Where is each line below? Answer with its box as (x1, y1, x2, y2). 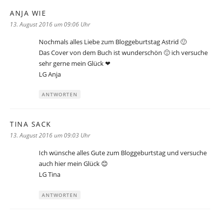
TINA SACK (10, 119, 52, 129)
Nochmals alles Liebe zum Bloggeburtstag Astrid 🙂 (39, 37, 187, 46)
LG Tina (39, 169, 60, 179)
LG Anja (39, 69, 61, 79)
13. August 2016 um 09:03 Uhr (10, 131, 90, 139)
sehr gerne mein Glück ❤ (39, 58, 110, 68)
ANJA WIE (10, 8, 46, 18)
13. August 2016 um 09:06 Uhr (10, 20, 90, 28)
